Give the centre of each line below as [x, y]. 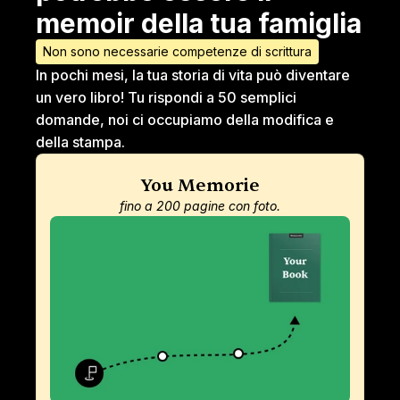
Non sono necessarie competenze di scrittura [177, 51]
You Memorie [200, 185]
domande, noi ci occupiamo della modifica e [185, 120]
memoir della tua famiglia [199, 23]
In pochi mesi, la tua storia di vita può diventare [193, 75]
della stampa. [80, 142]
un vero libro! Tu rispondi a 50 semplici [166, 97]
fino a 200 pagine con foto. [200, 206]
